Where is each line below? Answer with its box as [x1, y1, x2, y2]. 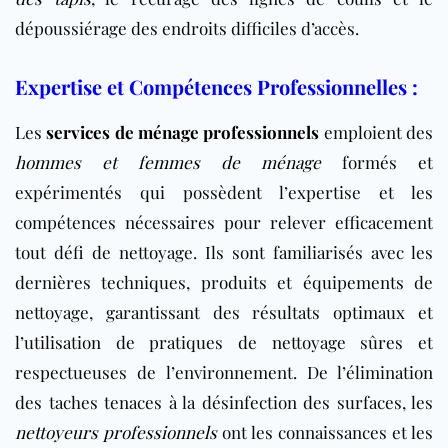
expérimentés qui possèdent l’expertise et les [15, 180, 433, 203]
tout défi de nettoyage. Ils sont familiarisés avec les [15, 240, 433, 263]
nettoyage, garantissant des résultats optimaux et [15, 300, 433, 323]
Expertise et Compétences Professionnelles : [15, 72, 418, 100]
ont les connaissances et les [217, 420, 433, 443]
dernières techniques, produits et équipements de [15, 270, 433, 293]
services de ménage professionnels [46, 120, 320, 143]
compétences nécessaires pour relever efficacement [15, 210, 433, 233]
